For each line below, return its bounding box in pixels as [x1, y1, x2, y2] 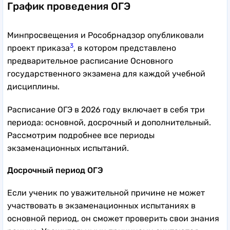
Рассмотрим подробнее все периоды [7, 130, 155, 140]
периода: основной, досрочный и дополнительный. [7, 117, 211, 127]
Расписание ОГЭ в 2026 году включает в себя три [7, 104, 205, 114]
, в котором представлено [73, 43, 176, 53]
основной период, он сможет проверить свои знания [7, 213, 219, 223]
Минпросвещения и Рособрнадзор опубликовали [7, 30, 204, 40]
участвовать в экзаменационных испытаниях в [7, 200, 196, 210]
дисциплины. [7, 81, 60, 91]
